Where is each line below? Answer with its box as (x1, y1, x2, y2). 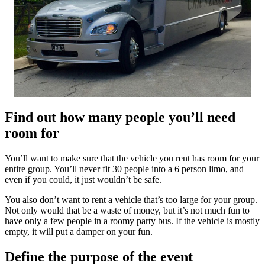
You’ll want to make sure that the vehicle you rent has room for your (5, 153, 259, 163)
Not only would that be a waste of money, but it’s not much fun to (5, 205, 250, 215)
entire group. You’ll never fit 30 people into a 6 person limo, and (5, 163, 244, 174)
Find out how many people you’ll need (5, 109, 235, 125)
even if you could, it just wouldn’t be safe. (5, 174, 164, 185)
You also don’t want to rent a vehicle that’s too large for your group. (5, 194, 257, 205)
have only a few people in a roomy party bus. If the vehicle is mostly (5, 215, 260, 226)
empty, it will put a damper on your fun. (5, 226, 153, 237)
